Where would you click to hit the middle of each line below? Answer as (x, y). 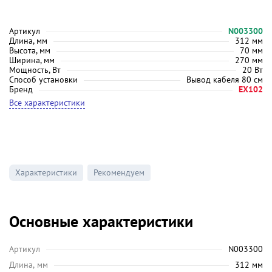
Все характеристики (47, 103)
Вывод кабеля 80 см (225, 80)
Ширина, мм (32, 60)
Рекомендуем (119, 172)
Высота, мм (30, 50)
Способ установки (43, 80)
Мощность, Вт (35, 70)
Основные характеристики (101, 221)
